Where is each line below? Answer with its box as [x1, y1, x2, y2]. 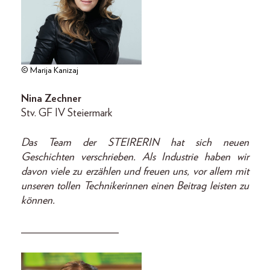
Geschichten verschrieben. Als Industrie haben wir [21, 152, 249, 163]
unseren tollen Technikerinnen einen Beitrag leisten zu [21, 181, 249, 192]
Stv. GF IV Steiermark [21, 108, 112, 119]
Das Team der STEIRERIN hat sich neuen [21, 137, 249, 149]
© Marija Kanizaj [21, 66, 78, 75]
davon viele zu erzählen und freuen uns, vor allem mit [21, 166, 249, 178]
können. [21, 195, 55, 207]
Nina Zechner [21, 93, 81, 105]
